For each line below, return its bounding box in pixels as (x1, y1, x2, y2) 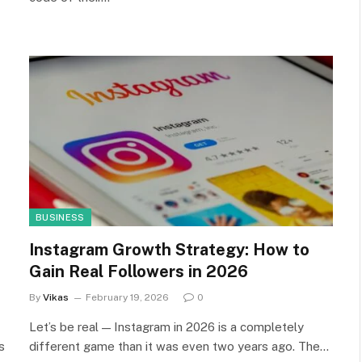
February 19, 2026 (86, 292, 169, 303)
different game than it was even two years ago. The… (29, 339, 329, 353)
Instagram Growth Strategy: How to (29, 240, 309, 259)
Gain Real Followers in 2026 (29, 262, 248, 281)
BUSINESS (36, 213, 85, 222)
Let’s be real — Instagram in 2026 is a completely (29, 320, 304, 334)
